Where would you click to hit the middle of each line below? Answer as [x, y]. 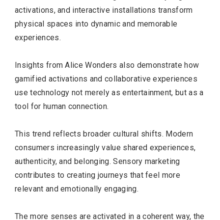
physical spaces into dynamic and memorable [96, 24]
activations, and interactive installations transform [104, 10]
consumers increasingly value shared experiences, [105, 147]
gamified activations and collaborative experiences [106, 79]
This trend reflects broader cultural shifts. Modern [104, 134]
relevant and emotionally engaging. [77, 189]
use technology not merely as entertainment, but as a [109, 92]
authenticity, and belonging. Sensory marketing [97, 161]
